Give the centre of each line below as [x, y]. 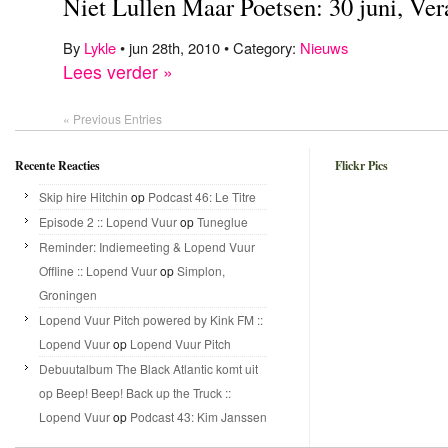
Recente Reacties [57, 165]
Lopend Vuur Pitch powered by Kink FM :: [151, 319]
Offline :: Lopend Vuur [98, 270]
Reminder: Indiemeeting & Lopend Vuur [147, 246]
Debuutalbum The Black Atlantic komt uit [148, 368]
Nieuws [324, 47]
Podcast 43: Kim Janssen [198, 416]
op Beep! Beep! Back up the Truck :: [135, 392]
